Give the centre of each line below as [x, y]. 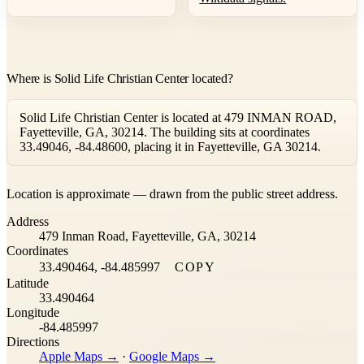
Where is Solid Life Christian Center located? [120, 79]
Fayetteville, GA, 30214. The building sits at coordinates [165, 132]
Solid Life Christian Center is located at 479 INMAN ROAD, [178, 118]
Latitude [28, 284]
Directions [33, 342]
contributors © [245, 172]
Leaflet [109, 172]
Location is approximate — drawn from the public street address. [172, 194]
